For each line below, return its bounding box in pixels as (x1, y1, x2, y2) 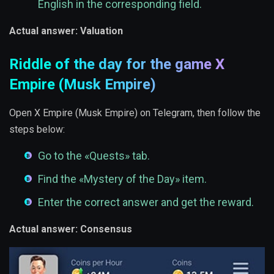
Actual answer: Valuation (9, 25, 123, 37)
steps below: (9, 124, 65, 136)
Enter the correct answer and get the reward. (38, 196, 254, 209)
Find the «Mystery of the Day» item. (38, 172, 207, 186)
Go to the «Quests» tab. (38, 149, 150, 163)
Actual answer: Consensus (9, 223, 132, 235)
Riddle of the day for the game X (9, 56, 224, 73)
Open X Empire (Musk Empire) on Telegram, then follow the (9, 107, 261, 119)
